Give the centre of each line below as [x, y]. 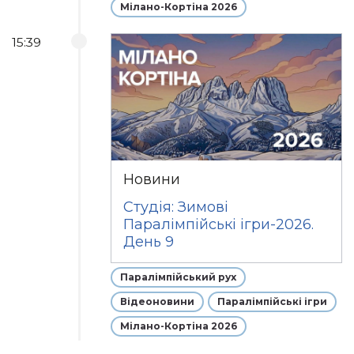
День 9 [149, 242]
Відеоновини [158, 301]
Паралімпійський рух [179, 277]
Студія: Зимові [176, 207]
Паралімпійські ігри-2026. [219, 224]
